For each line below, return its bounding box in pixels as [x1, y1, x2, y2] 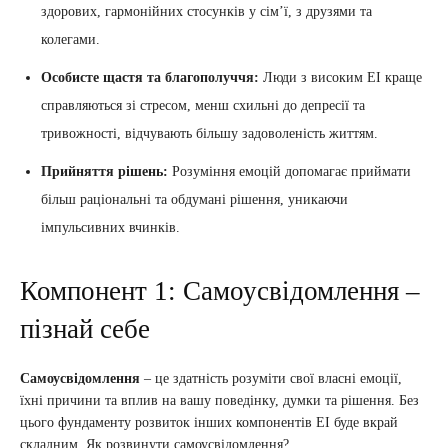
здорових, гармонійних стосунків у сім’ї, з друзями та [41, 4, 372, 20]
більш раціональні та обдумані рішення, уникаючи [41, 192, 348, 208]
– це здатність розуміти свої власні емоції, [140, 371, 402, 387]
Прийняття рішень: [41, 164, 168, 180]
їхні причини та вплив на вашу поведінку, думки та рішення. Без [20, 393, 419, 409]
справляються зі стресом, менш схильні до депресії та [41, 98, 365, 114]
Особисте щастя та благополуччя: [41, 70, 259, 86]
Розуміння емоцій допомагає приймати [168, 164, 411, 180]
